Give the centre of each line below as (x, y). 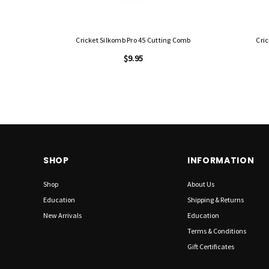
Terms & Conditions (216, 231)
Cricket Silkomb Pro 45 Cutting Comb (133, 40)
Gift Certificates (210, 246)
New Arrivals (62, 215)
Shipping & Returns (215, 200)
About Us (201, 184)
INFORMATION (221, 160)
